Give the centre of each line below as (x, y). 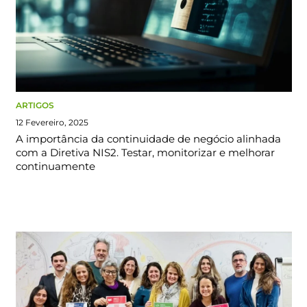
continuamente (55, 167)
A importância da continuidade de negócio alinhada (148, 139)
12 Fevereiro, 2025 (52, 123)
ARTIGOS (35, 106)
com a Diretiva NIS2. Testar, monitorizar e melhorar (145, 153)
